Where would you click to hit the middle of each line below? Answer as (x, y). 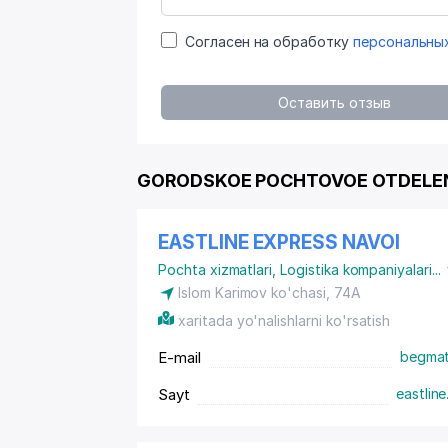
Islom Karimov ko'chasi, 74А (269, 292)
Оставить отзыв (334, 102)
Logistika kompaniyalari (356, 269)
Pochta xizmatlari (215, 269)
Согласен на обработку (269, 41)
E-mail (179, 357)
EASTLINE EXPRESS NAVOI (279, 242)
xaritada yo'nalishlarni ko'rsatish (284, 320)
